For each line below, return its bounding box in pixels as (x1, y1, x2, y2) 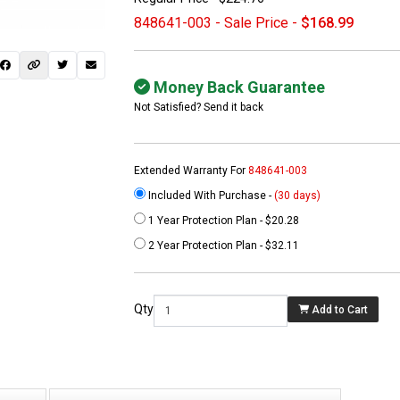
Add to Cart (312, 303, 369, 316)
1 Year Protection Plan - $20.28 (146, 214, 300, 228)
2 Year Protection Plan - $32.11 (146, 239, 300, 253)
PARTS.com (4, 268, 75, 283)
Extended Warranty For (134, 164, 249, 178)
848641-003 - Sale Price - (134, 14, 302, 32)
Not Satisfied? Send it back (134, 101, 264, 114)
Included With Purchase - (146, 189, 275, 203)
